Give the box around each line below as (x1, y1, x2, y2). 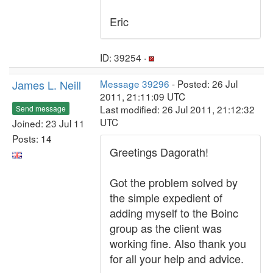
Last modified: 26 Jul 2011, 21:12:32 (100, 102, 255, 116)
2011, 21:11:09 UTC (100, 90, 185, 103)
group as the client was (110, 220, 222, 236)
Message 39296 (100, 77, 169, 90)
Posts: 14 (12, 131, 52, 145)
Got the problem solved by (110, 174, 238, 190)
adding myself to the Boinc (110, 205, 238, 221)
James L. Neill (12, 77, 81, 93)
